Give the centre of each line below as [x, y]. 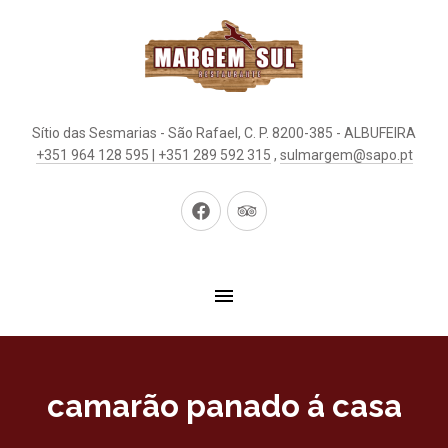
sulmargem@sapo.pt [346, 155]
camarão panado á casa [224, 406]
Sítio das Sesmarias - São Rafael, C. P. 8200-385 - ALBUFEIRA [224, 133]
